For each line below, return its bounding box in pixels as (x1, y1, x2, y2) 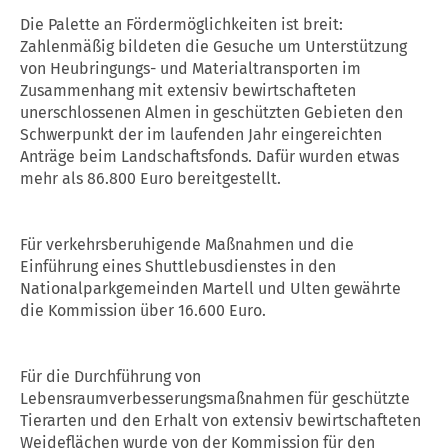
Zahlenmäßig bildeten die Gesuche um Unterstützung (20, 37, 407, 57)
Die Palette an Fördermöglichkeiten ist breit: (20, 15, 343, 35)
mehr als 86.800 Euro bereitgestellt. (20, 169, 281, 189)
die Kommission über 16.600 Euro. (20, 301, 266, 321)
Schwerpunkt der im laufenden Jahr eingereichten (20, 125, 382, 145)
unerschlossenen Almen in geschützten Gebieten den (20, 103, 403, 123)
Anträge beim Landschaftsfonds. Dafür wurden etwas (20, 147, 399, 167)
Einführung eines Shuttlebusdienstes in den (20, 257, 336, 277)
